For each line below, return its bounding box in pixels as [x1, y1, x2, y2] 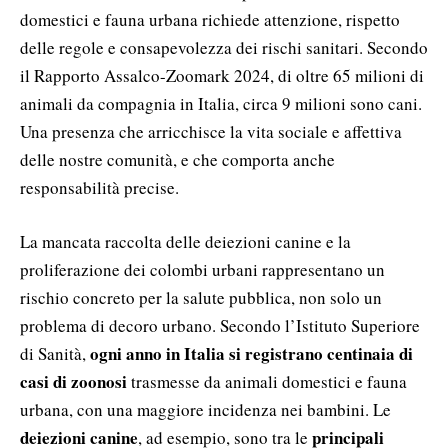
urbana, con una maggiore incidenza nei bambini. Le [20, 397, 391, 421]
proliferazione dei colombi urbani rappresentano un [20, 257, 385, 281]
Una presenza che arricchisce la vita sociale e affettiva [20, 119, 402, 143]
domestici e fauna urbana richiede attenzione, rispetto [20, 7, 400, 31]
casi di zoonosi [20, 368, 127, 394]
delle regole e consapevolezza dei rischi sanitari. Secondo [20, 35, 428, 59]
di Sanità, [20, 341, 90, 365]
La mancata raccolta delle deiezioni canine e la [20, 229, 351, 253]
